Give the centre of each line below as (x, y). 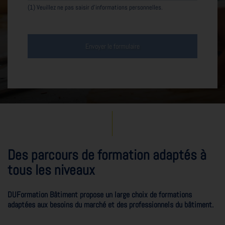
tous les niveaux (51, 170)
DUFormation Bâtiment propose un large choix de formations (100, 194)
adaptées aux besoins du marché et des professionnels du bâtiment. (110, 204)
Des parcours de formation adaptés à (107, 155)
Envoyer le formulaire (113, 46)
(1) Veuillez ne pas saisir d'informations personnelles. (95, 7)
